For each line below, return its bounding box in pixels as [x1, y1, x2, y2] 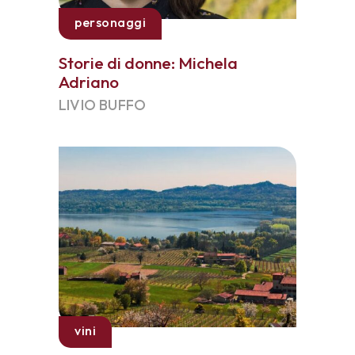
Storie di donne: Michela [59, 52, 238, 73]
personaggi [74, 14, 146, 30]
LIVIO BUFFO [59, 96, 147, 114]
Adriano [59, 71, 119, 92]
